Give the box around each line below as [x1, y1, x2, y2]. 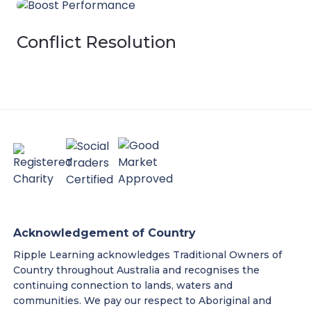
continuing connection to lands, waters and [13, 279, 233, 292]
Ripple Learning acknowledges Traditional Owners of [13, 249, 282, 261]
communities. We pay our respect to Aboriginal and [13, 294, 271, 307]
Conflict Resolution [17, 32, 176, 52]
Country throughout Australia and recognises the [13, 264, 260, 276]
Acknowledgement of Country [13, 226, 196, 239]
